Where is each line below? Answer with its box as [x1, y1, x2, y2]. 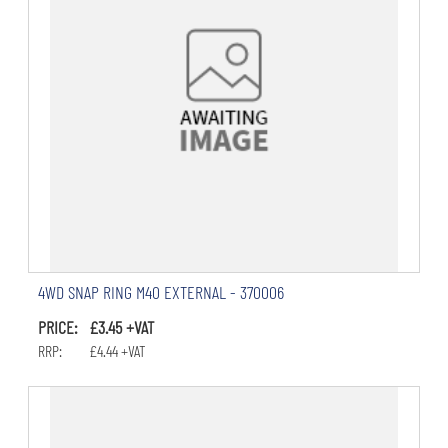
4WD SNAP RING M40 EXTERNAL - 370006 [37, 281, 284, 304]
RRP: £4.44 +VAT [37, 341, 146, 361]
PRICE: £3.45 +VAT [37, 316, 154, 339]
